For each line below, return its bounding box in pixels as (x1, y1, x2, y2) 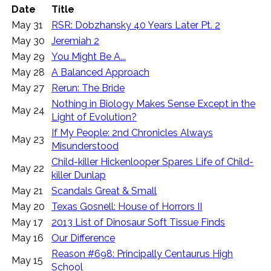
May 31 (11, 19, 43, 31)
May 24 (11, 105, 45, 117)
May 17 (11, 217, 43, 229)
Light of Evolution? (51, 111, 137, 123)
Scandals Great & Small (51, 185, 157, 197)
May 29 (11, 51, 45, 63)
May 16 (11, 232, 44, 244)
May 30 (11, 35, 45, 47)
